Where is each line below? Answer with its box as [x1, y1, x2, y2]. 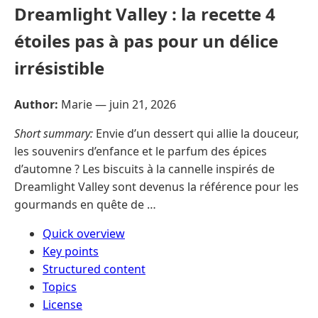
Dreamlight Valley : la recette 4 [14, 1, 275, 26]
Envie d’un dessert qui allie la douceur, [93, 125, 299, 141]
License [43, 296, 82, 312]
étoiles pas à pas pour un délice [14, 28, 278, 53]
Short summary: [14, 125, 93, 141]
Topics [43, 278, 77, 295]
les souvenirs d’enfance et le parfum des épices [14, 143, 267, 159]
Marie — [58, 96, 109, 112]
